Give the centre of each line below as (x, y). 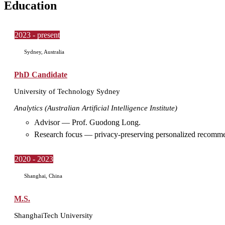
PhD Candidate (41, 74)
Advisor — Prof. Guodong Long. (87, 123)
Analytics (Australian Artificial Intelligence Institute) (96, 108)
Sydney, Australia (43, 51)
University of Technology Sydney (67, 91)
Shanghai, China (42, 176)
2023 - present (37, 35)
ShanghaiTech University (53, 215)
